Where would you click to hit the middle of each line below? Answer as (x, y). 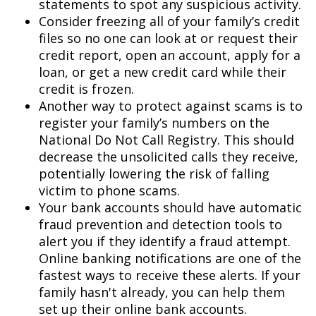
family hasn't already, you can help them (162, 292)
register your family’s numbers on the (154, 122)
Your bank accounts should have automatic (170, 207)
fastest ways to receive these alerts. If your (170, 275)
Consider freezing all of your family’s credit (169, 21)
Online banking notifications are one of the (170, 258)
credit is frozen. (86, 89)
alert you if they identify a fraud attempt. (165, 241)
